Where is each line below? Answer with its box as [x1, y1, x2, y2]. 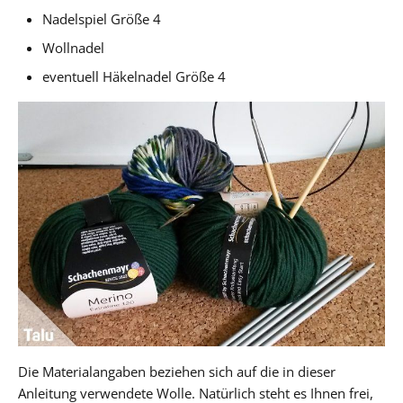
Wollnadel [42, 38, 105, 57]
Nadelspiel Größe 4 [42, 9, 162, 28]
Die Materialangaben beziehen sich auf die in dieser [18, 362, 336, 381]
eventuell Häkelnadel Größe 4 [42, 67, 227, 85]
